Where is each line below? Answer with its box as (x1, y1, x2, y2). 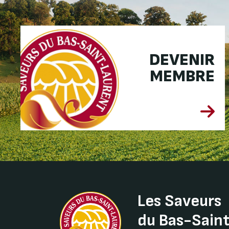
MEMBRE (150, 66, 215, 86)
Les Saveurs (138, 191, 221, 211)
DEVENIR (149, 50, 215, 70)
